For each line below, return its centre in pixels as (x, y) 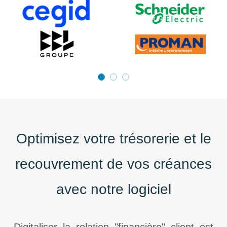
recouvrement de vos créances (113, 164)
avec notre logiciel (113, 189)
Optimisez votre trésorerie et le (113, 139)
